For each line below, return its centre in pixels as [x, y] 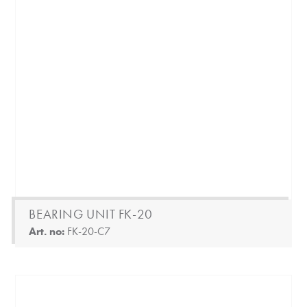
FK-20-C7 [89, 232]
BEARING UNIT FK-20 [91, 214]
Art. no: [48, 232]
